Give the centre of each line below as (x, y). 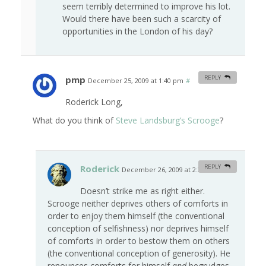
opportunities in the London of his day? (137, 31)
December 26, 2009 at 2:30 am (169, 170)
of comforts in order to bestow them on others (139, 241)
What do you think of (74, 121)
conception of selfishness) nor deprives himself (138, 229)
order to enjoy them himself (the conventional (136, 216)
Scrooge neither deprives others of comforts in (138, 204)
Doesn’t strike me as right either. (142, 191)
